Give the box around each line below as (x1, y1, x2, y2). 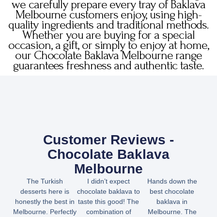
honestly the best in (15, 198, 75, 206)
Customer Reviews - (43, 132, 174, 148)
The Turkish (27, 177, 63, 186)
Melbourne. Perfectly (13, 208, 77, 216)
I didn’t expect (87, 177, 130, 186)
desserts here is (20, 187, 70, 196)
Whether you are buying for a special (22, 28, 195, 42)
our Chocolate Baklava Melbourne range (15, 48, 202, 62)
